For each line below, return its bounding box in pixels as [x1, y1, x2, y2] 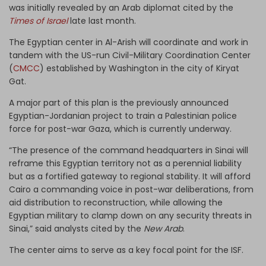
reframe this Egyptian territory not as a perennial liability [9, 157, 242, 169]
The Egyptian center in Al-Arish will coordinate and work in [9, 36, 248, 48]
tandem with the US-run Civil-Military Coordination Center [9, 49, 251, 61]
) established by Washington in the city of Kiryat [40, 62, 239, 74]
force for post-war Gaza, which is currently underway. [9, 122, 234, 135]
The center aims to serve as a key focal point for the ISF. [9, 243, 246, 256]
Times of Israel [9, 14, 68, 27]
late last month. [68, 14, 138, 27]
